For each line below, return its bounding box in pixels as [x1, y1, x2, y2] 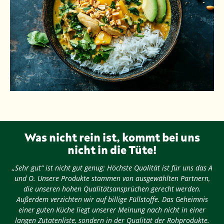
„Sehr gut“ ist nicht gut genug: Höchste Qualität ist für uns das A [11, 163, 212, 173]
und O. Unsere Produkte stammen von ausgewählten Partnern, [14, 173, 210, 183]
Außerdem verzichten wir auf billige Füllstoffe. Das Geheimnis [16, 194, 208, 204]
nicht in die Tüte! [67, 143, 156, 157]
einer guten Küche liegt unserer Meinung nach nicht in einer [18, 205, 205, 215]
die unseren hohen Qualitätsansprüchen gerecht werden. [23, 184, 201, 194]
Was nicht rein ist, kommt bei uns [24, 130, 200, 144]
